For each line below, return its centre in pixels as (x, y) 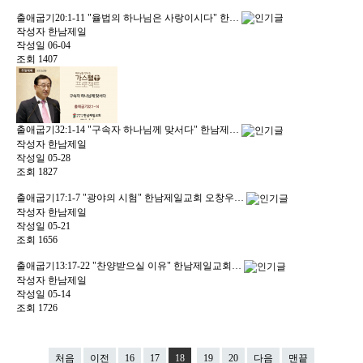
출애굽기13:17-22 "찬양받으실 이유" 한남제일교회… (130, 265)
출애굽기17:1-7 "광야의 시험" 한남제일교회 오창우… (131, 198)
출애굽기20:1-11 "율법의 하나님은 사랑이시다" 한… (129, 17)
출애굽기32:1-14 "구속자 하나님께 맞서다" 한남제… (129, 130)
